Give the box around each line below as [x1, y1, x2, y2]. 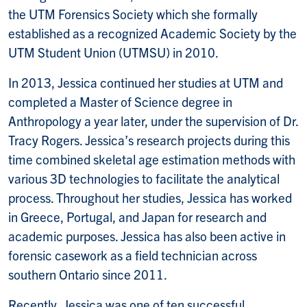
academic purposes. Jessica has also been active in [8, 227, 286, 244]
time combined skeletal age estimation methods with [8, 150, 295, 167]
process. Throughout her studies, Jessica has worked [8, 188, 292, 206]
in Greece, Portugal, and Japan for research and [8, 208, 267, 225]
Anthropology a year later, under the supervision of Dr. [8, 112, 298, 129]
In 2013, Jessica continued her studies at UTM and [8, 73, 283, 90]
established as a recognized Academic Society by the [8, 24, 297, 41]
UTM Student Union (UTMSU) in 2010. [8, 43, 219, 60]
